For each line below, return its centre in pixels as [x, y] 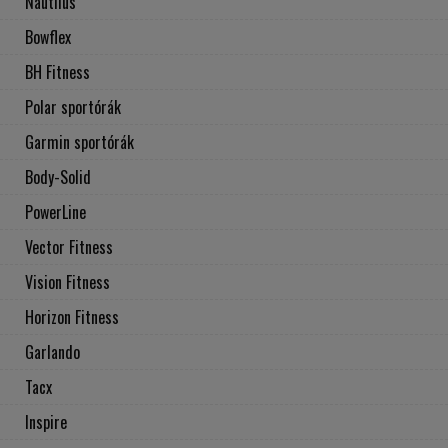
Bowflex [48, 37]
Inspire [46, 422]
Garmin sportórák [79, 142]
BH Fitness [57, 72]
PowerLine [55, 212]
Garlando [52, 352]
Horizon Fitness [72, 317]
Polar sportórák [73, 107]
